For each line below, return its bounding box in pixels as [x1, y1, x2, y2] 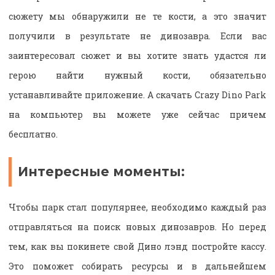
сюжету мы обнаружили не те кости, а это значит [9, 10, 266, 23]
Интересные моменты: [18, 164, 185, 180]
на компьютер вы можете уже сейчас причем [9, 109, 266, 121]
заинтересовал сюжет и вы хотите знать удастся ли [9, 50, 266, 62]
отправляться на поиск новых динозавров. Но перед [9, 220, 266, 233]
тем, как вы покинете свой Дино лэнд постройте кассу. [9, 240, 266, 252]
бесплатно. [9, 128, 58, 141]
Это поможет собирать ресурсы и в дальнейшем [9, 260, 266, 272]
